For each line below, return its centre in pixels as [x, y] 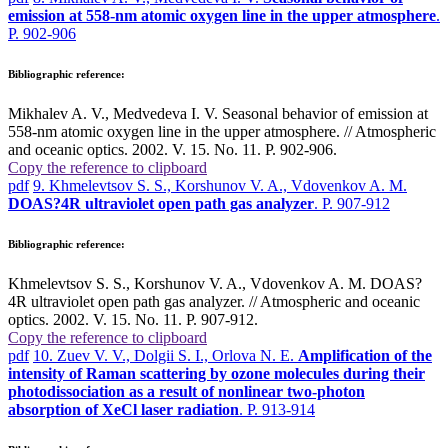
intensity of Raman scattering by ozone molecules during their [216, 373]
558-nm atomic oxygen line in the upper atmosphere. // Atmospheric [222, 131]
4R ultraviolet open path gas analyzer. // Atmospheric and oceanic [214, 301]
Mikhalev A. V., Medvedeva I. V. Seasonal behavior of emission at [218, 113]
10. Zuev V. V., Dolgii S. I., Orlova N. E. [165, 355]
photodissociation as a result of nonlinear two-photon [186, 391]
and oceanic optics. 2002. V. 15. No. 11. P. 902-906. [172, 149]
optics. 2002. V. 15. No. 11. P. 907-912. [133, 319]
